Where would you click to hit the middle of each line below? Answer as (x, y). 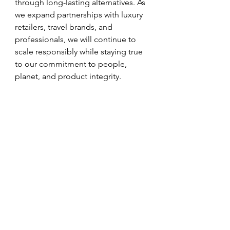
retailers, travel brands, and (65, 27)
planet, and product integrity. (68, 76)
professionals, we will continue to (76, 40)
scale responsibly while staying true (80, 52)
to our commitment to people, (72, 64)
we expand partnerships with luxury (80, 15)
